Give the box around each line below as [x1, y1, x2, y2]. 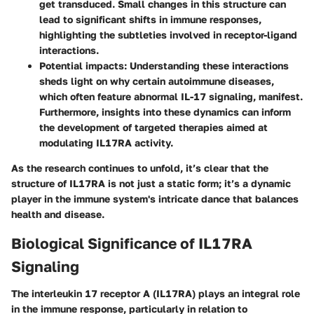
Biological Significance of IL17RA [11, 234, 252, 252]
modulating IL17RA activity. [39, 137, 173, 149]
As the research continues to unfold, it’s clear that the [11, 162, 268, 174]
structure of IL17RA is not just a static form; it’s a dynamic [11, 177, 291, 189]
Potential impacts [39, 60, 124, 71]
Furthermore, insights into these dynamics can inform [39, 106, 291, 118]
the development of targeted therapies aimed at [39, 121, 268, 133]
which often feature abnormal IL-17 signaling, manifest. [39, 90, 303, 102]
